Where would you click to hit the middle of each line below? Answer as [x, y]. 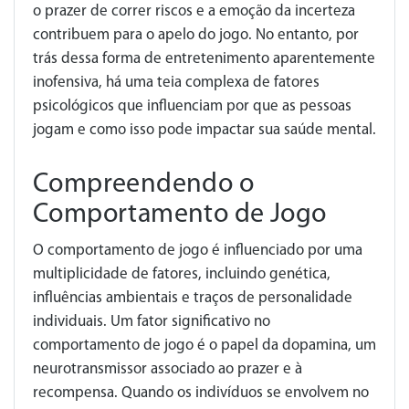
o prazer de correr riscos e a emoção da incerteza [194, 11]
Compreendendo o [143, 185]
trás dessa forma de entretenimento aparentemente [204, 59]
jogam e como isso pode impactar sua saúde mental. [204, 130]
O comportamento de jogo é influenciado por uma [198, 251]
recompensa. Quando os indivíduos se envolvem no [201, 393]
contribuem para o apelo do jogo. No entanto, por [196, 35]
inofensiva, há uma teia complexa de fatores [176, 83]
